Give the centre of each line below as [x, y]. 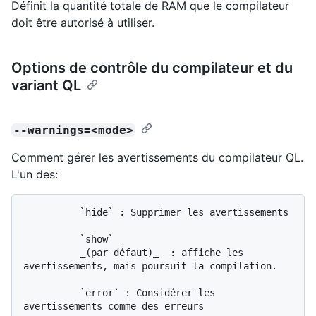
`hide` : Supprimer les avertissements [51, 212]
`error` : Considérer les [51, 292]
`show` [51, 239]
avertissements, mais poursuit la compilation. [150, 266]
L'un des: [35, 174]
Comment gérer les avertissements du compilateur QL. [157, 157]
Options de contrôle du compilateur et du [152, 67]
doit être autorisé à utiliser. [83, 22]
